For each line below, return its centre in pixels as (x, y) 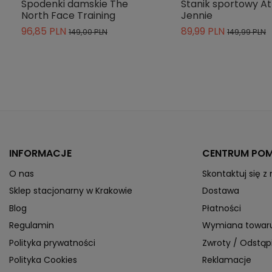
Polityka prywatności (52, 243)
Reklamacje (226, 260)
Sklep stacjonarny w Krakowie (71, 191)
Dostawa (220, 191)
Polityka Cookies (43, 260)
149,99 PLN (246, 32)
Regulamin (32, 226)
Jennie (197, 15)
